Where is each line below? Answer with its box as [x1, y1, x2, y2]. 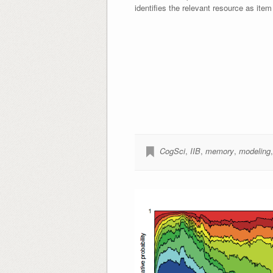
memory [205, 145, 234, 157]
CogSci [159, 145, 185, 157]
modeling [238, 145, 271, 157]
